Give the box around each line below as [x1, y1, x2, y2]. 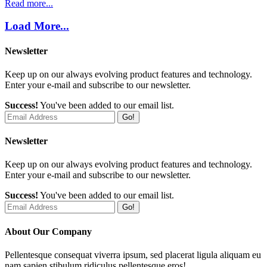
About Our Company [5, 226, 92, 237]
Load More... [5, 20, 69, 33]
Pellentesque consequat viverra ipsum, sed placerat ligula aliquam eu [5, 249, 261, 260]
